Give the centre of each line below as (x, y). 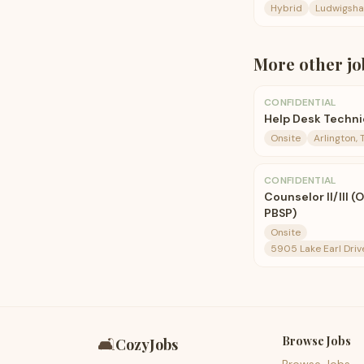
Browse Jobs (317, 341)
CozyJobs (147, 344)
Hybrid (286, 8)
